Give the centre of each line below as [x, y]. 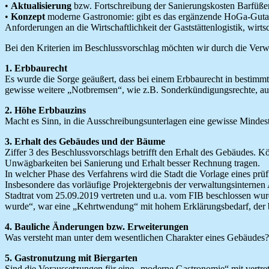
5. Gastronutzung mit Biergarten [71, 258]
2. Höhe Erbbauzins [45, 110]
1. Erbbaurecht [36, 68]
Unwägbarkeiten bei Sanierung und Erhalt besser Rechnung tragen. [132, 163]
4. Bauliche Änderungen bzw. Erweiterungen [97, 226]
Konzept [28, 16]
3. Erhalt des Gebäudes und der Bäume [85, 141]
